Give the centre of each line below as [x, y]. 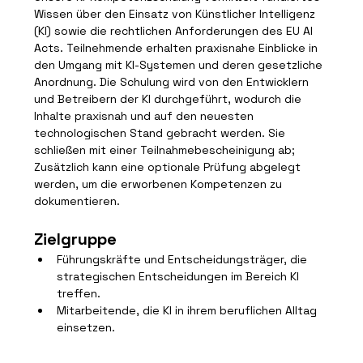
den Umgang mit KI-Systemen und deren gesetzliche [180, 65]
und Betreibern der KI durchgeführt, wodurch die [170, 99]
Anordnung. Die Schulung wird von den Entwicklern [173, 82]
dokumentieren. [77, 201]
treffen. [79, 293]
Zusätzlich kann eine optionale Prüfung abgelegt [169, 167]
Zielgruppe [76, 239]
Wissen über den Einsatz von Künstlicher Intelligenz [177, 14]
